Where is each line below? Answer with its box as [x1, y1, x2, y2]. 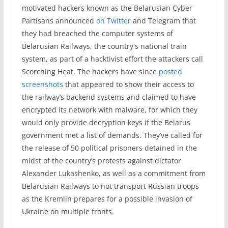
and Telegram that [130, 16, 196, 25]
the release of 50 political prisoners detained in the [21, 143, 197, 153]
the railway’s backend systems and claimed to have [21, 92, 196, 102]
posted [158, 67, 182, 76]
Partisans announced [21, 16, 96, 25]
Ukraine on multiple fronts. [21, 207, 114, 216]
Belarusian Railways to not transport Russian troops [21, 181, 199, 191]
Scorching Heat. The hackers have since [21, 67, 159, 76]
